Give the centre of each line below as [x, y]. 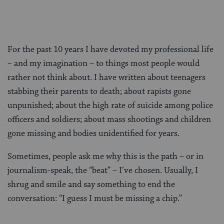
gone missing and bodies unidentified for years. [93, 134]
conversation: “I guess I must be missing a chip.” [95, 199]
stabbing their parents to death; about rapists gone [99, 92]
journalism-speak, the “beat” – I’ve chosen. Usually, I [103, 171]
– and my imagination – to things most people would [103, 64]
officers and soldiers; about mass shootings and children [109, 120]
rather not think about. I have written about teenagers [106, 78]
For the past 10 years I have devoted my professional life [110, 50]
